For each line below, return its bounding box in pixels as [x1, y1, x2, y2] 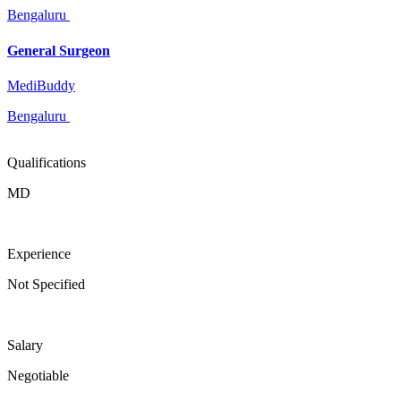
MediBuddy [7, 77, 75, 93]
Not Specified [7, 276, 85, 292]
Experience [7, 245, 71, 261]
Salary [7, 337, 43, 353]
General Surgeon [7, 42, 110, 58]
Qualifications [7, 154, 86, 170]
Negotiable [7, 367, 69, 383]
